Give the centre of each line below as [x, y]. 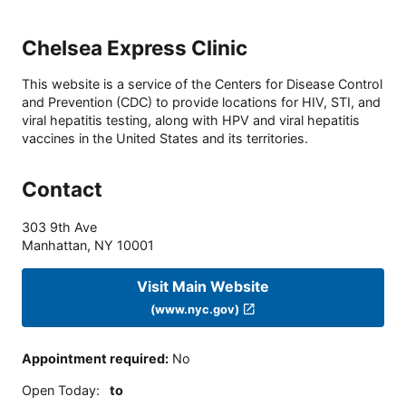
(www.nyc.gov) [195, 309]
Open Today [59, 390]
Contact [62, 189]
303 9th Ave [59, 227]
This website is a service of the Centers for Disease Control [202, 84]
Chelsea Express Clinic [135, 47]
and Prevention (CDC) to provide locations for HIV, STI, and [201, 102]
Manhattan [54, 246]
